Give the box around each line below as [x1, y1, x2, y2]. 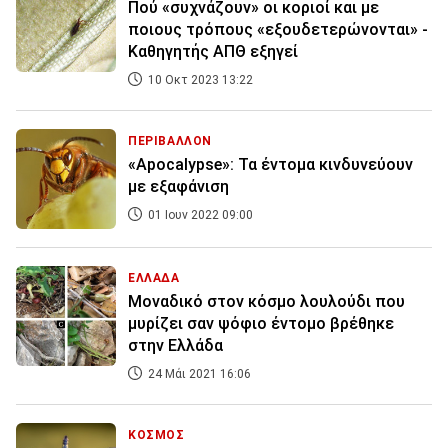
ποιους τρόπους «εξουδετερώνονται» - [128, 20, 428, 40]
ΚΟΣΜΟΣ [128, 428, 185, 443]
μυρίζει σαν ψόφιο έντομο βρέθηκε [128, 314, 394, 334]
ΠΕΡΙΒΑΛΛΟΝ [128, 134, 212, 149]
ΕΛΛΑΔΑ [128, 271, 180, 286]
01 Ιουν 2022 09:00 [145, 208, 253, 223]
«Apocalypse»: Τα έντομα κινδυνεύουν [128, 155, 413, 175]
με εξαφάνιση [128, 177, 229, 197]
